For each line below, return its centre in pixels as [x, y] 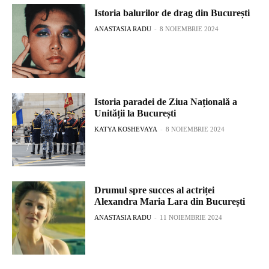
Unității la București [135, 113]
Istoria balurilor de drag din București [172, 13]
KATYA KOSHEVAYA [126, 129]
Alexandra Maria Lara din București [170, 201]
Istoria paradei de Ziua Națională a [166, 101]
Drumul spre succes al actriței [155, 190]
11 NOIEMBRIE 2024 [191, 217]
